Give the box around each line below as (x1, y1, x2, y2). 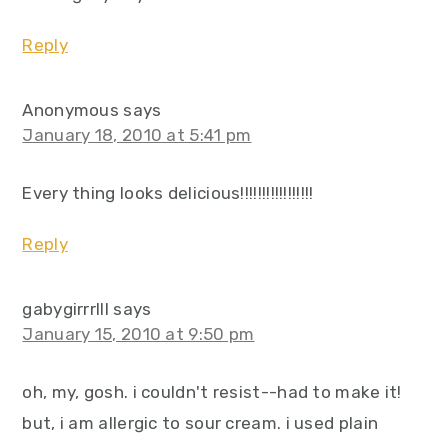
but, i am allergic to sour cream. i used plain (22, 413, 379, 434)
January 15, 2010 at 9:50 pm (22, 324, 255, 345)
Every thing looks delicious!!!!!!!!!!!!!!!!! (22, 183, 314, 204)
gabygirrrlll (22, 299, 109, 320)
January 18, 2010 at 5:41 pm (22, 125, 252, 146)
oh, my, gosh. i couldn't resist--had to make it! (22, 382, 402, 403)
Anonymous (22, 100, 120, 121)
